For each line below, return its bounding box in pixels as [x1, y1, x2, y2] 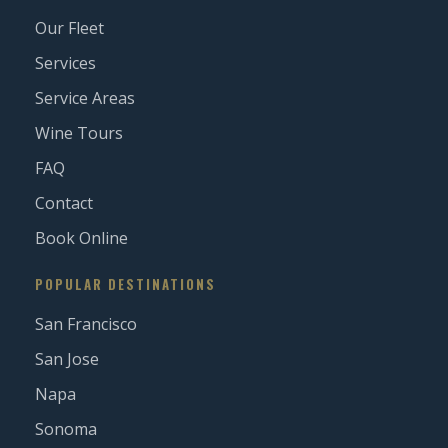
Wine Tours [35, 122, 123, 144]
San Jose [35, 348, 99, 370]
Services [35, 52, 96, 74]
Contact [35, 192, 93, 214]
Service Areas [35, 87, 135, 109]
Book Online [35, 227, 128, 249]
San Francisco [35, 313, 137, 335]
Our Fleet [35, 17, 104, 39]
